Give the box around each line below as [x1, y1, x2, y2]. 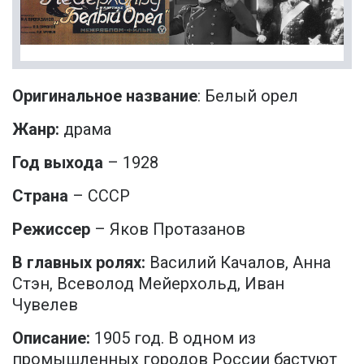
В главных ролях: [12, 253, 145, 273]
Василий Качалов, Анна [145, 253, 331, 273]
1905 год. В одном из [90, 328, 256, 349]
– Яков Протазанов [90, 219, 245, 240]
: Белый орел [197, 86, 310, 106]
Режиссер [12, 219, 90, 240]
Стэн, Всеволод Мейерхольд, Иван [12, 274, 284, 294]
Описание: [12, 328, 90, 349]
